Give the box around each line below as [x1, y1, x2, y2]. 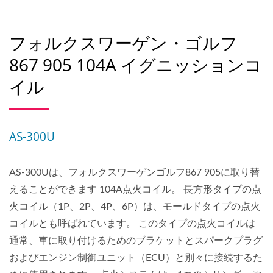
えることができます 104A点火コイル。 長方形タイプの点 [9, 185, 261, 194]
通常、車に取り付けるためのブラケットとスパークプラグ [9, 236, 263, 246]
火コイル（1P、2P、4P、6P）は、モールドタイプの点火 [9, 202, 260, 211]
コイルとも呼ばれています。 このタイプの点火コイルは [9, 219, 255, 229]
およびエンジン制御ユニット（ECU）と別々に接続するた [9, 253, 263, 263]
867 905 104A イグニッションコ [9, 53, 262, 76]
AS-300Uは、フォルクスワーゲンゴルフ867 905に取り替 [9, 168, 260, 177]
